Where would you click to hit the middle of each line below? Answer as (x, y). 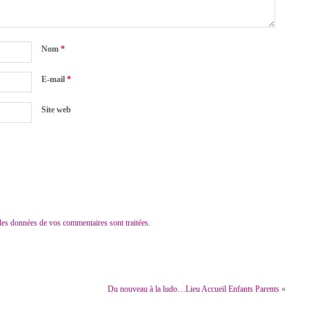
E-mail (54, 80)
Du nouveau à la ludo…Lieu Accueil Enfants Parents (193, 289)
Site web (56, 109)
